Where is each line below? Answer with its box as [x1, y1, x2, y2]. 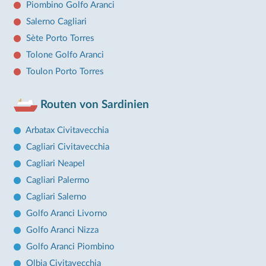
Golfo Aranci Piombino [26, 242, 115, 251]
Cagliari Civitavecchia [26, 142, 109, 151]
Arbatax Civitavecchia [25, 126, 109, 135]
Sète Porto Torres [26, 33, 94, 43]
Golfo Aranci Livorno [26, 209, 107, 218]
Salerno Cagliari [26, 17, 87, 26]
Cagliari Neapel [26, 159, 85, 168]
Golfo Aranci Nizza [26, 226, 99, 235]
